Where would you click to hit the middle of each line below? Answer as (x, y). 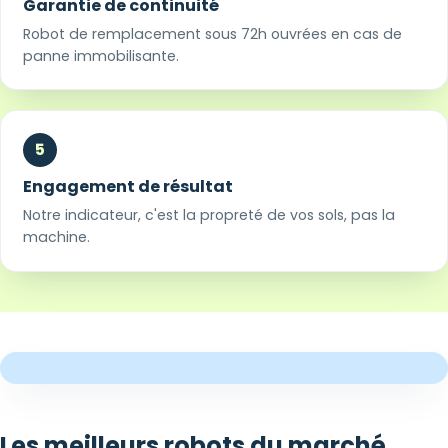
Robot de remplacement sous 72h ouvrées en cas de (213, 34)
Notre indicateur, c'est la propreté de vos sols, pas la (209, 215)
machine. (57, 237)
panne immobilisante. (101, 56)
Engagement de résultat (128, 187)
